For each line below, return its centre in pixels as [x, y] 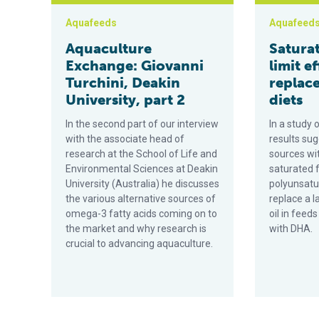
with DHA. [291, 229]
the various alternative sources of [141, 199]
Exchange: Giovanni [135, 66]
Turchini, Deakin [123, 83]
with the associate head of [125, 139]
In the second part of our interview [142, 124]
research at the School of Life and [141, 154]
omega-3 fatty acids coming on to [141, 214]
